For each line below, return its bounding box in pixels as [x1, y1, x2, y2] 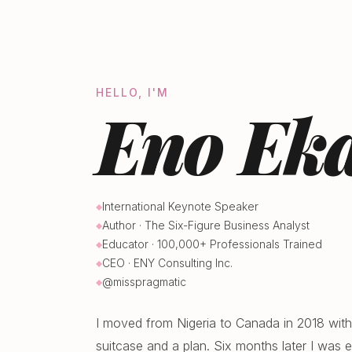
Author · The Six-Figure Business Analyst [102, 218, 310, 232]
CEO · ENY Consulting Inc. [102, 256, 233, 269]
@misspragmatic [102, 275, 186, 288]
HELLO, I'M [96, 86, 169, 99]
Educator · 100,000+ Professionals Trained [102, 237, 322, 251]
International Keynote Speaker [102, 200, 258, 213]
